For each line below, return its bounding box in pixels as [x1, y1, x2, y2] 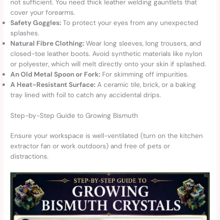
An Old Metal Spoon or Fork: [10, 70, 101, 79]
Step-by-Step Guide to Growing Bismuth [10, 110, 138, 120]
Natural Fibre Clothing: [10, 39, 84, 48]
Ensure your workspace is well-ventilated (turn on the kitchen [10, 131, 203, 140]
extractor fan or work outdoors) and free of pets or [10, 141, 170, 150]
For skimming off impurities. [100, 70, 189, 79]
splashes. [10, 28, 40, 38]
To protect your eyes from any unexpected [61, 18, 199, 27]
